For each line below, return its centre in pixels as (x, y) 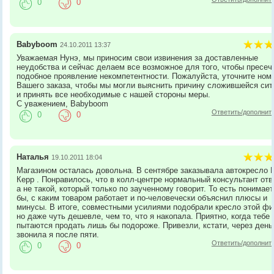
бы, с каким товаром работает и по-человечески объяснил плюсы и (142, 198)
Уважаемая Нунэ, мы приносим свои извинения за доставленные (138, 57)
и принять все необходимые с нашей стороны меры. (114, 94)
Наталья (33, 157)
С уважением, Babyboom (63, 103)
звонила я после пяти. (58, 234)
